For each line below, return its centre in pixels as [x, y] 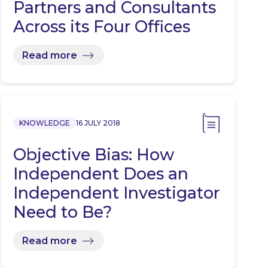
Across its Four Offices [101, 27]
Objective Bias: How [93, 155]
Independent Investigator [116, 193]
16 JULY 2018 [98, 123]
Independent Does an [100, 174]
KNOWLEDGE [44, 123]
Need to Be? [62, 212]
